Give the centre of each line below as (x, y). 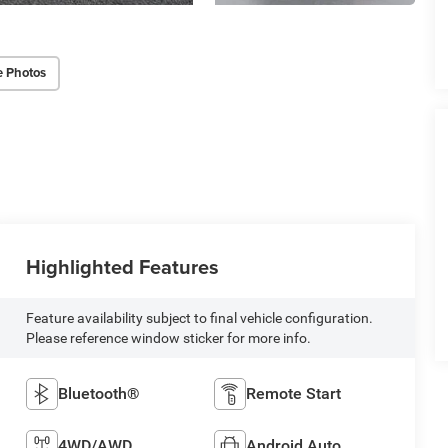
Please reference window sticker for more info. (168, 338)
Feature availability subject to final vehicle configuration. (199, 318)
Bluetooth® (98, 394)
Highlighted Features (122, 267)
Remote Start (294, 394)
